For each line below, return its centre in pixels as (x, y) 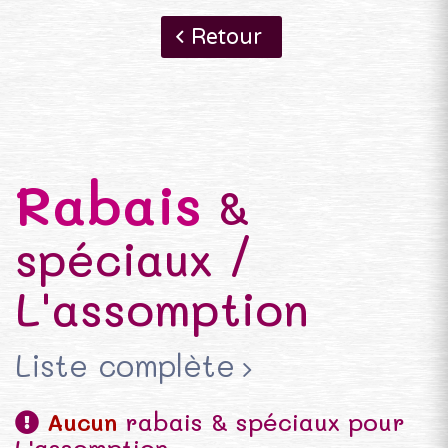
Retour (226, 37)
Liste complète (125, 365)
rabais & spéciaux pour (261, 421)
